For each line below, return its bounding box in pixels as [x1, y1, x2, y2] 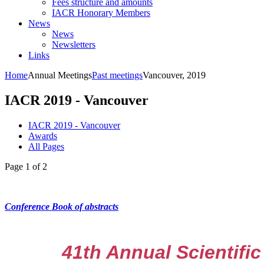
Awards [28, 130, 57, 141]
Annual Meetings [28, 70, 92, 80]
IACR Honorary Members [52, 7, 150, 18]
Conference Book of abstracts [5, 201, 118, 212]
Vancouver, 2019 [143, 70, 206, 80]
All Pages [28, 141, 64, 151]
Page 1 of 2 [5, 161, 47, 171]
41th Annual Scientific [62, 241, 262, 263]
